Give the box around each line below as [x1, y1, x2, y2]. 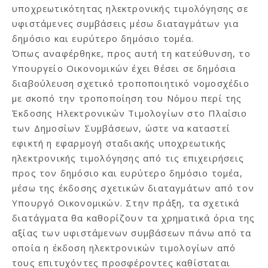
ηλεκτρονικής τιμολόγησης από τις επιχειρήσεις [12, 151, 244, 164]
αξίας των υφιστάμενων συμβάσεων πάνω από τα [12, 226, 252, 239]
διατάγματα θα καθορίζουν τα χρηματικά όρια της [12, 211, 255, 224]
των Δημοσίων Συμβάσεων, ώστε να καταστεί [12, 121, 230, 134]
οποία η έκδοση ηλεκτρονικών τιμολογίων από [12, 241, 236, 254]
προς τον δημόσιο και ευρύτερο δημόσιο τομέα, [12, 166, 243, 179]
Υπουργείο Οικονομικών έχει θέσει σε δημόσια [12, 62, 236, 74]
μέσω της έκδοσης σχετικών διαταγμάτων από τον [12, 181, 255, 194]
